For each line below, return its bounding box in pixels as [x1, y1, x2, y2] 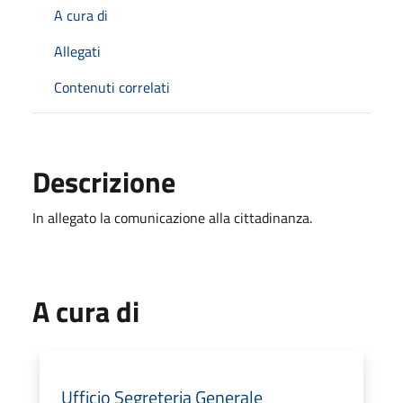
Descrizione [32, 159, 175, 203]
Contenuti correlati [54, 76, 170, 98]
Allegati [54, 40, 101, 62]
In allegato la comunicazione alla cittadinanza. [32, 206, 312, 228]
